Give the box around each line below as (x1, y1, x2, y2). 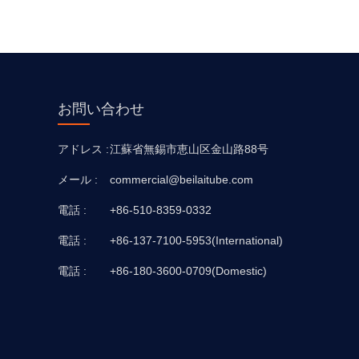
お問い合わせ (58, 100, 144, 117)
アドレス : (58, 142, 109, 155)
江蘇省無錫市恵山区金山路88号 (110, 142, 268, 155)
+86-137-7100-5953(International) (110, 233, 283, 247)
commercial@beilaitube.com (110, 172, 253, 186)
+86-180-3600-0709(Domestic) (110, 264, 267, 277)
